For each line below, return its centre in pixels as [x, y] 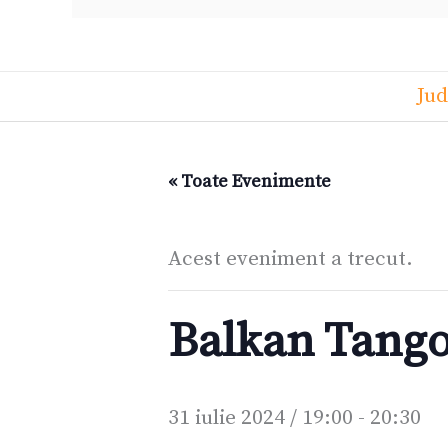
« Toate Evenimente [249, 182]
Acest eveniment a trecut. [290, 259]
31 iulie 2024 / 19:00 [260, 418]
